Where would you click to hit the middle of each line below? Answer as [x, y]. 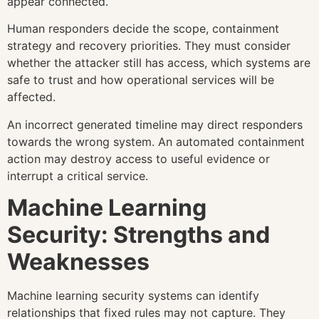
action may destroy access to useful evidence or [138, 158]
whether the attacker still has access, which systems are [159, 63]
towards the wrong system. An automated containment [156, 141]
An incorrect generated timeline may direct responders [155, 124]
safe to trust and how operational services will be [141, 80]
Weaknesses [78, 261]
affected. [31, 97]
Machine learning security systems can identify [133, 295]
